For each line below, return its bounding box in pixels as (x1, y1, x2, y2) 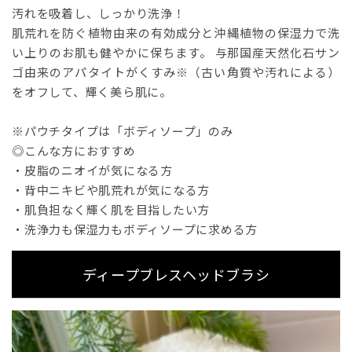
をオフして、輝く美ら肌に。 (12, 83, 172, 101)
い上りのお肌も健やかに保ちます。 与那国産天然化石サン (12, 44, 340, 61)
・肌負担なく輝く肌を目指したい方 (12, 201, 210, 218)
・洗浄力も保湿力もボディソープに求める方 (12, 221, 258, 238)
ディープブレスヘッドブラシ (82, 264, 270, 285)
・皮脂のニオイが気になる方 (12, 162, 173, 179)
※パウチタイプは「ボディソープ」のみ (12, 123, 233, 140)
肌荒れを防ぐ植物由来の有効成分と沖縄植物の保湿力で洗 (12, 24, 340, 42)
